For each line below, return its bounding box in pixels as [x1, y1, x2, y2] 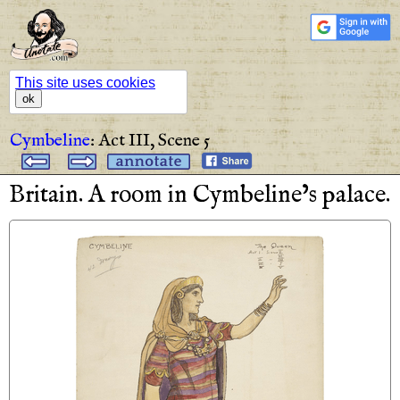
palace [322, 179, 386, 211]
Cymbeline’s [193, 179, 317, 211]
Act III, [98, 129, 154, 152]
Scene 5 [158, 129, 210, 152]
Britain [9, 179, 79, 211]
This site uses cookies [15, 74, 155, 90]
